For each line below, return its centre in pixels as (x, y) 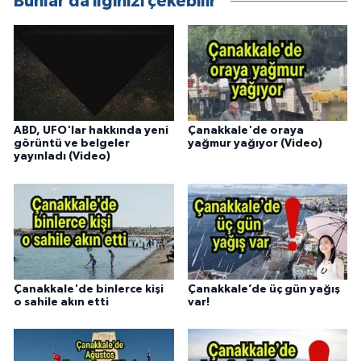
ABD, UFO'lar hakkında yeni (91, 131)
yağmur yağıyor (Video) (255, 144)
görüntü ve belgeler (72, 144)
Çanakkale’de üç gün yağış (263, 289)
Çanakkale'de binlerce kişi (89, 289)
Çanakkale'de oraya (245, 131)
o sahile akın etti (61, 302)
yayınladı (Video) (62, 157)
